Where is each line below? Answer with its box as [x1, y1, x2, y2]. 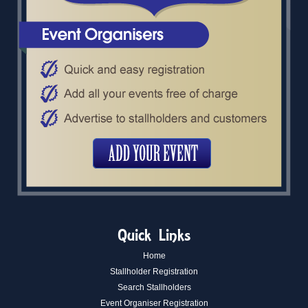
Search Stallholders [117, 283, 191, 292]
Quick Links [117, 223, 191, 247]
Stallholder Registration [110, 267, 198, 276]
